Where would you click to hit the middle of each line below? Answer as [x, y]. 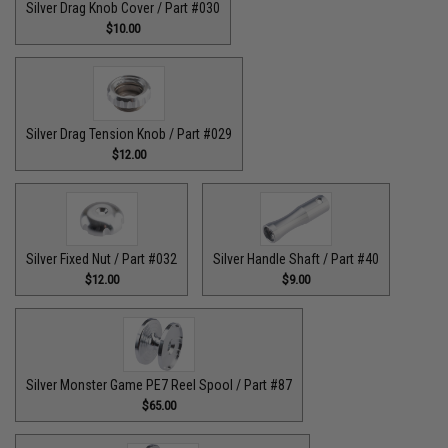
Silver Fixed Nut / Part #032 [102, 259]
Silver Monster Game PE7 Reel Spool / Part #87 [159, 384]
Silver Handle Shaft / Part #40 [296, 259]
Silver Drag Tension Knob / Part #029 [129, 133]
